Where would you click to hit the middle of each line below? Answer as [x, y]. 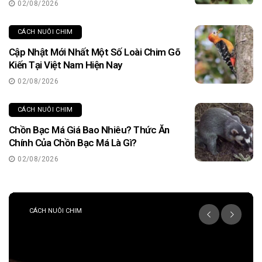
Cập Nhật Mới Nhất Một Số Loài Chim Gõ [95, 52]
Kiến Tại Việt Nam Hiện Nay [65, 65]
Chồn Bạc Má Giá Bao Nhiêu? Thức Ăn [89, 130]
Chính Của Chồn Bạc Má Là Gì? [73, 142]
